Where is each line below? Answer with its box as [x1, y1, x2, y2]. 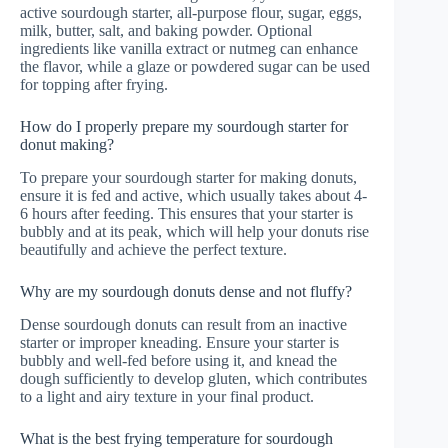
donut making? [20, 136, 114, 154]
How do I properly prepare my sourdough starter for [20, 118, 348, 136]
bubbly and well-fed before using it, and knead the [20, 352, 337, 370]
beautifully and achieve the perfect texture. [20, 241, 287, 259]
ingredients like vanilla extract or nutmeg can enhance [20, 40, 358, 58]
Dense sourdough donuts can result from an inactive [20, 316, 347, 334]
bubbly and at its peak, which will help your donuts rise [20, 223, 369, 241]
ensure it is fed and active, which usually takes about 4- [20, 187, 367, 205]
